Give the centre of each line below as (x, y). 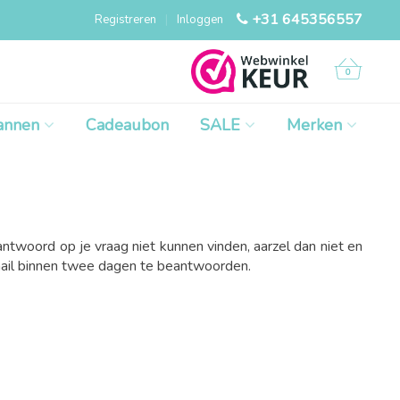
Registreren (125, 20)
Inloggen (200, 20)
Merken (314, 125)
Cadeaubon (127, 125)
